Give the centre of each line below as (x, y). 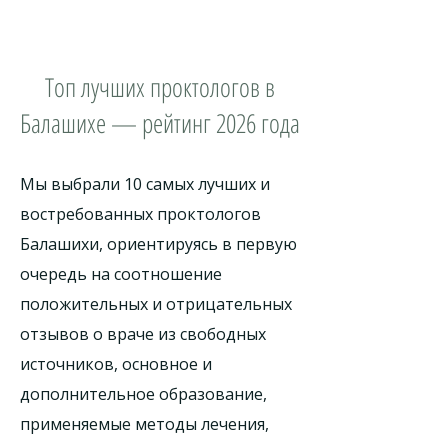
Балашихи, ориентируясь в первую (158, 244)
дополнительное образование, (145, 394)
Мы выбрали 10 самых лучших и (145, 184)
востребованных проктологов (140, 214)
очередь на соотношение (121, 274)
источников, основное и (116, 364)
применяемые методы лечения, (144, 424)
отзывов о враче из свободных (143, 334)
